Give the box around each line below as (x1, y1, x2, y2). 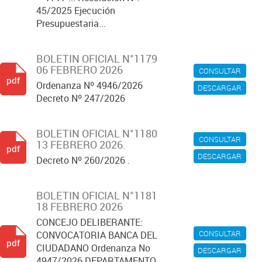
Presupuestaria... (36, 17, 106, 30)
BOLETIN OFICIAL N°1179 (36, 51, 157, 65)
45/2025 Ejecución (36, 4, 115, 17)
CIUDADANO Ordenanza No (36, 242, 150, 254)
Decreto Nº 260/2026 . (36, 154, 130, 167)
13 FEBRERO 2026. (36, 137, 126, 151)
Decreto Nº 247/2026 (36, 92, 125, 105)
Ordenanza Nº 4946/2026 (36, 79, 143, 92)
